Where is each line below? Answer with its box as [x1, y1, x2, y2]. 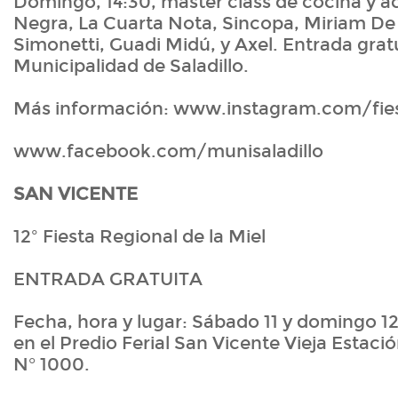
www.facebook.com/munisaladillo [13, 140, 328, 163]
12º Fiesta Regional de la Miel [13, 226, 266, 248]
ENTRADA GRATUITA [13, 268, 203, 291]
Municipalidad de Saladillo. [13, 55, 249, 77]
